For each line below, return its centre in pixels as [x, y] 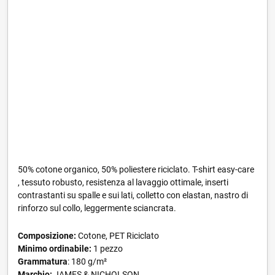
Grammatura [43, 261]
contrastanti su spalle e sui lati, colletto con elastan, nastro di [133, 195]
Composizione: [47, 236]
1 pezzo [107, 249]
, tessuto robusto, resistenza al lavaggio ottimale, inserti [123, 182]
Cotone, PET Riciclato [118, 236]
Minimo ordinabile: [55, 249]
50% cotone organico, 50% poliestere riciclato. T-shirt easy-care [136, 169]
